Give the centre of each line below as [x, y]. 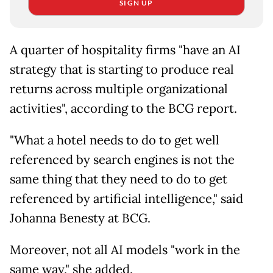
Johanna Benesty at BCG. [80, 218]
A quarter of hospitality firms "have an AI [125, 50]
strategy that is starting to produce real [122, 70]
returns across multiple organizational [119, 89]
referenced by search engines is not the [122, 160]
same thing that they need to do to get [119, 179]
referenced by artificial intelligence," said [126, 199]
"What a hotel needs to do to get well [115, 140]
